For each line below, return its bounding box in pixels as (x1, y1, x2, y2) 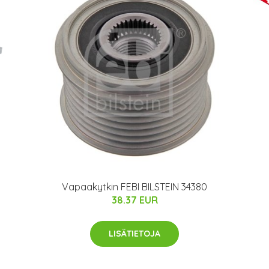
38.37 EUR (111, 193, 158, 206)
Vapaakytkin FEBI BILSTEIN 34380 (62, 180, 207, 193)
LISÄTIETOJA (109, 228, 160, 239)
